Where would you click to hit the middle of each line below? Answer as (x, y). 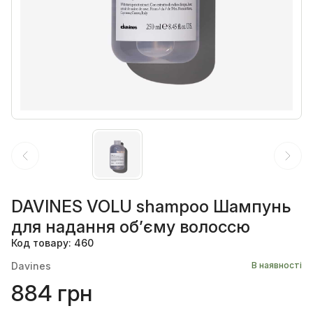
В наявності (277, 265)
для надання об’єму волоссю (131, 227)
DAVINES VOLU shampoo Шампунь (151, 206)
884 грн (52, 293)
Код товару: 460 (52, 243)
